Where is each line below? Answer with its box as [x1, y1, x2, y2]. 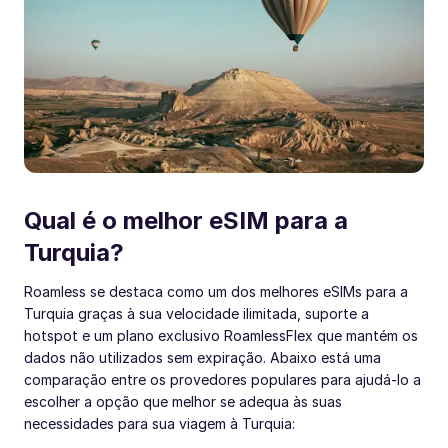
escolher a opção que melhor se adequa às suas [24, 392, 342, 410]
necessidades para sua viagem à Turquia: [24, 414, 295, 432]
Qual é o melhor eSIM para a [24, 205, 348, 235]
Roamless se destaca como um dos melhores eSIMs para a [24, 282, 408, 300]
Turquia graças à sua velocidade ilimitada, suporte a [24, 304, 369, 322]
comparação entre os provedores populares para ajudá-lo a [24, 370, 421, 388]
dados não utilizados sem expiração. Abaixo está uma [24, 348, 381, 366]
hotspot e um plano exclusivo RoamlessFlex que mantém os [24, 326, 418, 344]
